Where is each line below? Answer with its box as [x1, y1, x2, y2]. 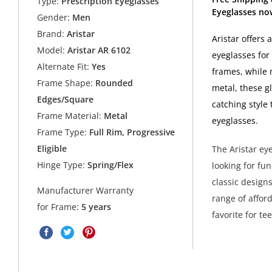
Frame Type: [37, 126, 87, 138]
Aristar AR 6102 [67, 44, 131, 56]
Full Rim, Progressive [87, 126, 175, 138]
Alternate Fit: [37, 61, 92, 73]
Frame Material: [37, 110, 102, 122]
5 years [81, 201, 112, 213]
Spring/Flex [85, 159, 134, 171]
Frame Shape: [37, 77, 93, 89]
